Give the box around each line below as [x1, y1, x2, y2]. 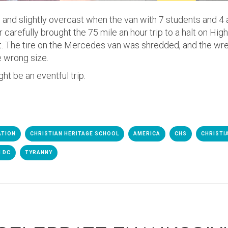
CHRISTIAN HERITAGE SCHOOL [30, 131, 119, 136]
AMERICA [133, 131, 160, 136]
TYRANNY [25, 150, 52, 155]
